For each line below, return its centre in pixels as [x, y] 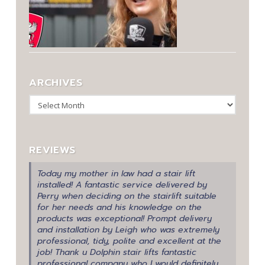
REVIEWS [52, 150]
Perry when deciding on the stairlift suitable [127, 196]
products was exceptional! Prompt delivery [124, 219]
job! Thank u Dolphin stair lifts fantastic [117, 253]
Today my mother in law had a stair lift [116, 174]
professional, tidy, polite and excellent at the [129, 241]
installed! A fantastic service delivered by [122, 185]
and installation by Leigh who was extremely [128, 230]
